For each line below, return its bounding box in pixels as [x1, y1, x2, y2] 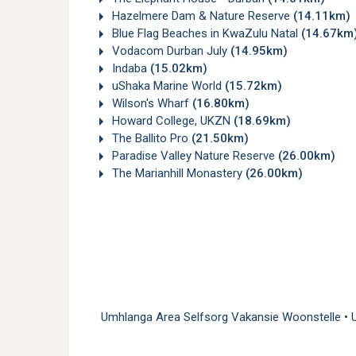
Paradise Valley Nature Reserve [109, 149, 278, 164]
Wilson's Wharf [109, 96, 192, 111]
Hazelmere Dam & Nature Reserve [109, 9, 293, 24]
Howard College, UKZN [109, 114, 234, 129]
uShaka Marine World [109, 79, 225, 94]
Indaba [109, 61, 150, 76]
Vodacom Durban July [109, 44, 230, 59]
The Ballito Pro [109, 131, 192, 146]
